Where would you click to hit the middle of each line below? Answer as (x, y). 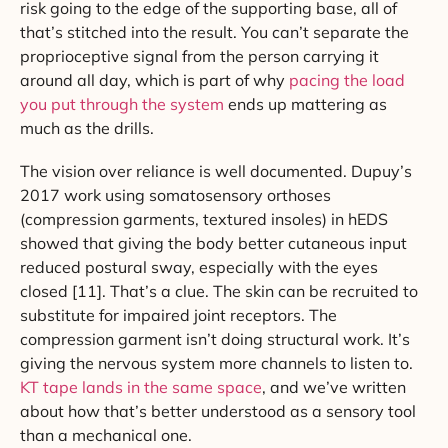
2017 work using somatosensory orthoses (175, 194)
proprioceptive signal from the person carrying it (199, 55)
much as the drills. (87, 127)
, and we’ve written (334, 386)
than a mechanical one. (106, 434)
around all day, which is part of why (154, 79)
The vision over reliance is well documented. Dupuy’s (216, 170)
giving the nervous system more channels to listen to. (216, 362)
